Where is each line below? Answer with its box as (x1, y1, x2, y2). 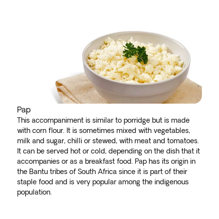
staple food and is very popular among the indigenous (17, 178, 189, 186)
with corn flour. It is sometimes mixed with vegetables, (17, 127, 190, 134)
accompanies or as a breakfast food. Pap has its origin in (17, 157, 196, 165)
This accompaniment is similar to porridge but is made (17, 116, 190, 124)
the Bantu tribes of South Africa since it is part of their (17, 168, 187, 175)
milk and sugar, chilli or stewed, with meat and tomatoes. (17, 137, 199, 145)
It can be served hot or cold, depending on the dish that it (17, 147, 200, 155)
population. (17, 188, 52, 196)
